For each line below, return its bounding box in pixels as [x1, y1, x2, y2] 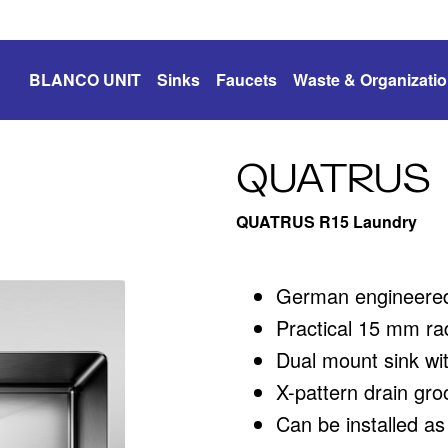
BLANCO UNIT [29, 68, 141, 91]
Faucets [216, 68, 277, 91]
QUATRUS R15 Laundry [236, 210, 417, 233]
